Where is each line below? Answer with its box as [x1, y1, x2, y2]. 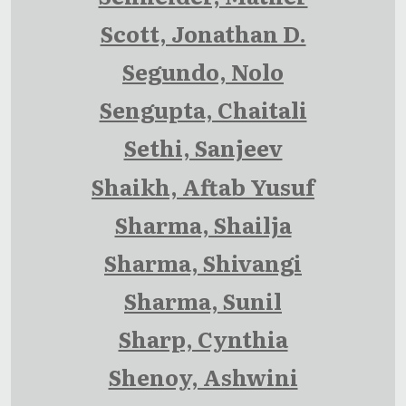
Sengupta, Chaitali [99, 93, 307, 126]
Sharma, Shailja [114, 208, 292, 240]
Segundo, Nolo [122, 54, 284, 87]
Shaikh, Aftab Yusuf [92, 169, 314, 202]
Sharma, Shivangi [104, 246, 302, 278]
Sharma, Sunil [124, 285, 282, 317]
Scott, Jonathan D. [100, 16, 306, 49]
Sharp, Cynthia [118, 323, 288, 355]
